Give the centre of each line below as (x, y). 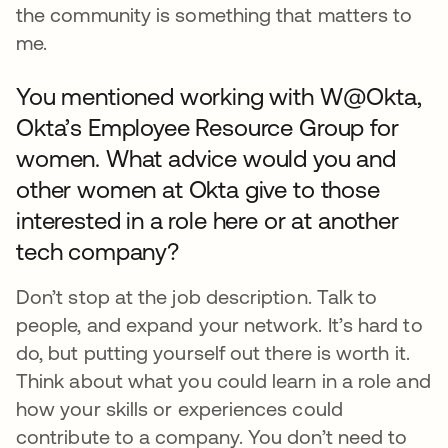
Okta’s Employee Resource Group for (207, 128)
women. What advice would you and (206, 159)
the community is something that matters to (214, 15)
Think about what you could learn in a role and (223, 381)
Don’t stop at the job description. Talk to (197, 297)
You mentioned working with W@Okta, (219, 97)
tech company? (97, 252)
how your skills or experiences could (179, 409)
